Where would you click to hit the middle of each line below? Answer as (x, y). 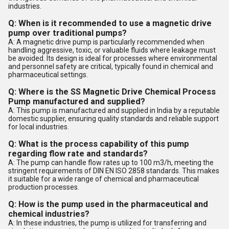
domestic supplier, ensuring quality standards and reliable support (113, 119)
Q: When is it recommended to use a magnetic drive (110, 23)
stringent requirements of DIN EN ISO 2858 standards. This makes (114, 171)
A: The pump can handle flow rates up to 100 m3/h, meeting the (111, 163)
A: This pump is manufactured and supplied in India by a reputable (114, 110)
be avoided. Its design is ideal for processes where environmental (113, 58)
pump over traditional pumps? (67, 33)
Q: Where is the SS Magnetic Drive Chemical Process (112, 92)
